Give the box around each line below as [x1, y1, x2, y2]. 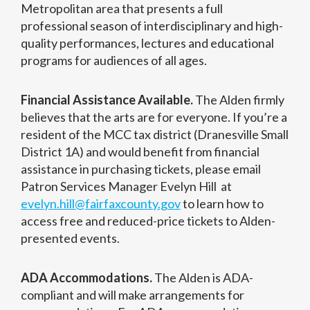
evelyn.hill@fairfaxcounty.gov [21, 196, 181, 212]
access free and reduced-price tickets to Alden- [21, 213, 275, 229]
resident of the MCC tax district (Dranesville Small [21, 127, 289, 143]
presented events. [21, 230, 120, 246]
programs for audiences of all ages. [21, 53, 207, 69]
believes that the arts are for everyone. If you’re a [21, 109, 287, 125]
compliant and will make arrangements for [21, 287, 244, 303]
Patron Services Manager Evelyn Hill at [21, 179, 232, 194]
